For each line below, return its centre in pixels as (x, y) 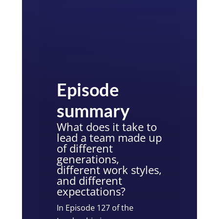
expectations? (91, 191)
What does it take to (107, 126)
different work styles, (109, 169)
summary (93, 110)
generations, (88, 159)
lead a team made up (109, 137)
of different (85, 148)
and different (90, 180)
